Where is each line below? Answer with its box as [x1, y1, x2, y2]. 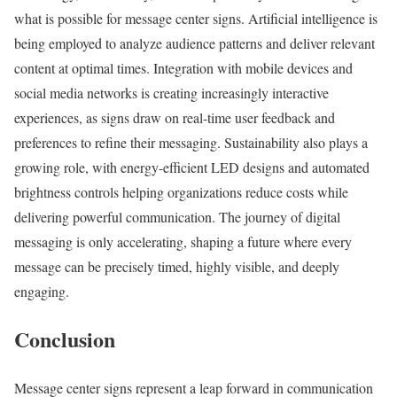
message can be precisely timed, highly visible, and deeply [14, 256, 339, 276]
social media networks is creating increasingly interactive [14, 82, 329, 102]
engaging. [14, 281, 69, 300]
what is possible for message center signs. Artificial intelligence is [14, 8, 378, 27]
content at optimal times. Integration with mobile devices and [14, 58, 353, 77]
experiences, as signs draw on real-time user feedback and [14, 107, 335, 127]
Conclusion [14, 323, 115, 355]
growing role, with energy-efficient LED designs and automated [14, 157, 370, 176]
